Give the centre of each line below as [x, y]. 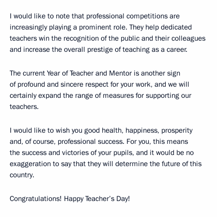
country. [22, 175]
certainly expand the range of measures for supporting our [101, 95]
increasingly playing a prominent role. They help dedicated [101, 27]
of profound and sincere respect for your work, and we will [100, 84]
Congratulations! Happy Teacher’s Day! [70, 198]
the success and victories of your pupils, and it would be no [102, 152]
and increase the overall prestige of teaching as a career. [99, 49]
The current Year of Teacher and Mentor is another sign [95, 73]
